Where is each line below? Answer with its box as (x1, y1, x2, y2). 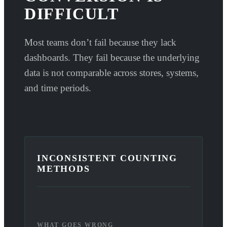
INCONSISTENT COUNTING (37, 153, 177, 164)
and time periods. (24, 83, 91, 94)
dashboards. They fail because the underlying (24, 52, 200, 63)
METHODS (37, 164, 90, 174)
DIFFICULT (24, 5, 119, 23)
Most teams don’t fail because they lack (24, 37, 176, 48)
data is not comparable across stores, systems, (24, 67, 199, 79)
